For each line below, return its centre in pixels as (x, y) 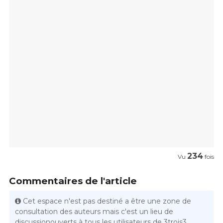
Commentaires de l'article (73, 181)
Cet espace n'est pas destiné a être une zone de (107, 201)
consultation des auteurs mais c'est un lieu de (94, 212)
